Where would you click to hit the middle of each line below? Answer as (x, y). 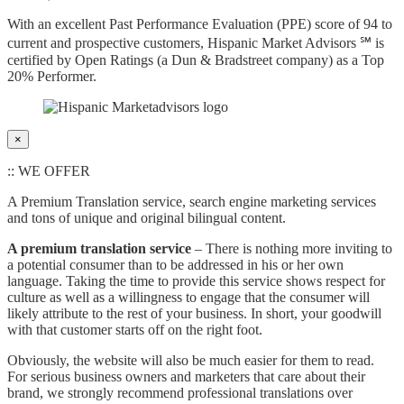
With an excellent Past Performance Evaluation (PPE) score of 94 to (200, 24)
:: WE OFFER (49, 171)
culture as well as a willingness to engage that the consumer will (188, 298)
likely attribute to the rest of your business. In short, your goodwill (194, 314)
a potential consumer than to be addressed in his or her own (175, 265)
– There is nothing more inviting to (292, 249)
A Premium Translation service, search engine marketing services (192, 202)
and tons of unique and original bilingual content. (147, 218)
